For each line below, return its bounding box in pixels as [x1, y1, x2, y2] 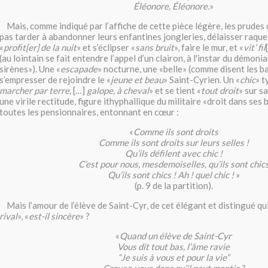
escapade [60, 63, 98, 75]
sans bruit [135, 42, 174, 53]
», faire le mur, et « [174, 42, 243, 53]
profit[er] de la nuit [4, 42, 77, 53]
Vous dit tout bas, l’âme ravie [117, 241, 230, 252]
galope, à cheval [87, 85, 149, 96]
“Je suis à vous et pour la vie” [118, 252, 229, 263]
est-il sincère [29, 211, 80, 222]
